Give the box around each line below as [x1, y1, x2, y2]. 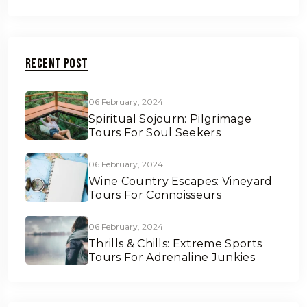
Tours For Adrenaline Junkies [88, 251, 255, 265]
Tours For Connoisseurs [88, 188, 222, 202]
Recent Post [25, 56, 88, 73]
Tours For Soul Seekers [88, 126, 221, 140]
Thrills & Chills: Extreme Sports [88, 237, 262, 251]
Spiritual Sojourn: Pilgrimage [88, 112, 252, 126]
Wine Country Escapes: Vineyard [88, 175, 273, 188]
